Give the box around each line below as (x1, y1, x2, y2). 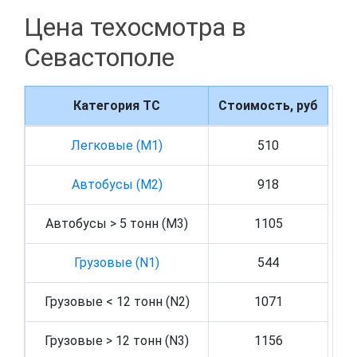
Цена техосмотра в (24, 12, 246, 43)
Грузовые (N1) (74, 255, 159, 271)
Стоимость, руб (218, 98, 318, 114)
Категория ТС (73, 98, 160, 114)
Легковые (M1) (71, 138, 163, 154)
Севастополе (24, 42, 175, 73)
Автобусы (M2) (71, 177, 163, 193)
